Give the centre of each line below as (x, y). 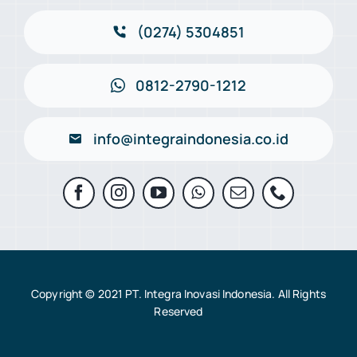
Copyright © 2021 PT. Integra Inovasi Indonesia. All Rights (178, 293)
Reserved (178, 311)
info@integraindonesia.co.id (190, 138)
